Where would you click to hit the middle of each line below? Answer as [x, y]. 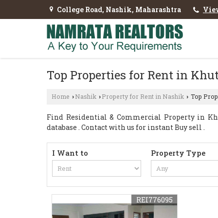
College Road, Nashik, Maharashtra [119, 10]
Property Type [178, 153]
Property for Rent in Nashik [143, 96]
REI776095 [155, 200]
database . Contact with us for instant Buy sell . [126, 127]
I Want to [70, 153]
